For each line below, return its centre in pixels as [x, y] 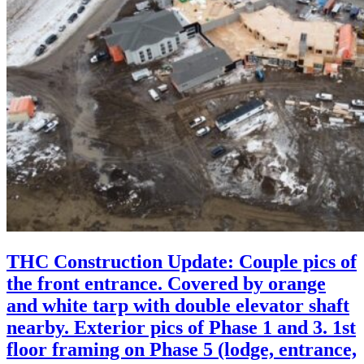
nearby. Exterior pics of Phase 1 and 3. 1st [181, 328]
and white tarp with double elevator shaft [178, 306]
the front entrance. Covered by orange [166, 284]
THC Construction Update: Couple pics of [182, 262]
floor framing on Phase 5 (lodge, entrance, [182, 350]
